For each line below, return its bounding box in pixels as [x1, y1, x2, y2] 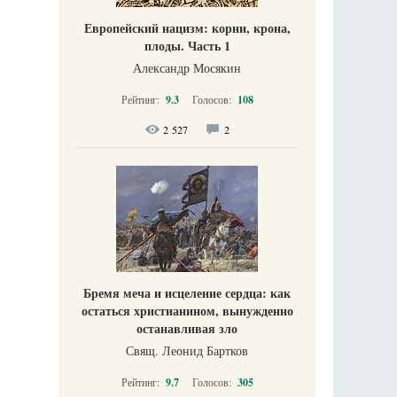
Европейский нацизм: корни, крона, [83, 18, 291, 37]
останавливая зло [136, 318, 237, 338]
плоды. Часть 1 [144, 35, 230, 55]
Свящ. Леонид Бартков [126, 341, 248, 359]
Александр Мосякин [133, 58, 241, 76]
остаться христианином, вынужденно [81, 300, 293, 320]
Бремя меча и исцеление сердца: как [83, 283, 291, 302]
